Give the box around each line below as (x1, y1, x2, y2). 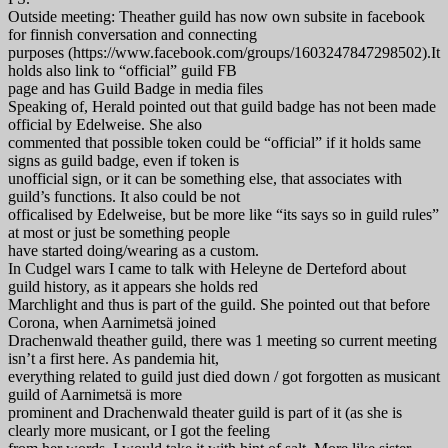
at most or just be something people (8, 223, 230, 241)
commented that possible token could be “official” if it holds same (8, 133, 421, 151)
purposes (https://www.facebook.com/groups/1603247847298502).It (8, 43, 440, 61)
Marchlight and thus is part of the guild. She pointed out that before (8, 295, 430, 313)
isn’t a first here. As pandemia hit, (8, 349, 219, 367)
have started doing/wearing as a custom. (8, 241, 259, 259)
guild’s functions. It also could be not (8, 187, 240, 205)
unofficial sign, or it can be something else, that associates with (8, 169, 402, 187)
